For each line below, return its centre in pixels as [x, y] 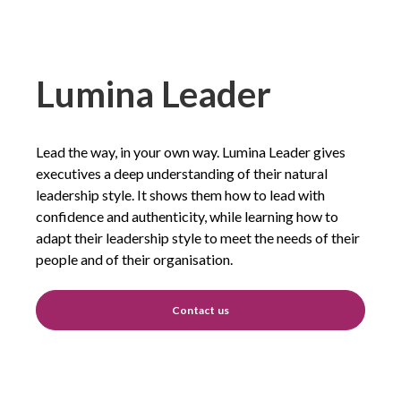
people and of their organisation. [134, 259]
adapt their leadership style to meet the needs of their [198, 237]
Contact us [200, 310]
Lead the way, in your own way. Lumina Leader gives [191, 151]
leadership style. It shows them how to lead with [180, 194]
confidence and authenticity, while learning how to [187, 216]
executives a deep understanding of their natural [182, 173]
